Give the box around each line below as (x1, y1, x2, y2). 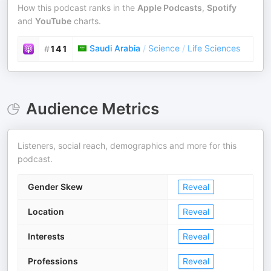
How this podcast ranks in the (18, 2, 137, 13)
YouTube (35, 16, 71, 26)
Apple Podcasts (137, 2, 202, 13)
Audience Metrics (25, 99, 159, 118)
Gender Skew (28, 181, 83, 192)
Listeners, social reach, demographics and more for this (18, 140, 237, 151)
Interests (28, 231, 65, 241)
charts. (71, 16, 101, 26)
